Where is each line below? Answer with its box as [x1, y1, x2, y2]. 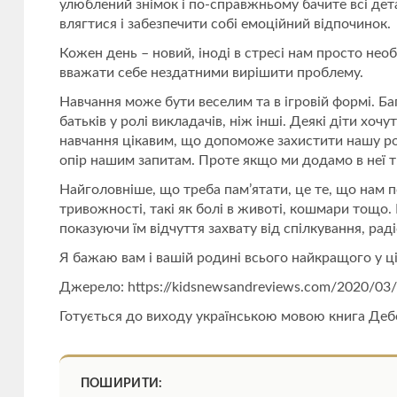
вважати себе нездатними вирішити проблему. [58, 66, 363, 81]
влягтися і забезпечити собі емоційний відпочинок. [58, 17, 391, 32]
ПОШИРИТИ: [80, 378, 163, 391]
